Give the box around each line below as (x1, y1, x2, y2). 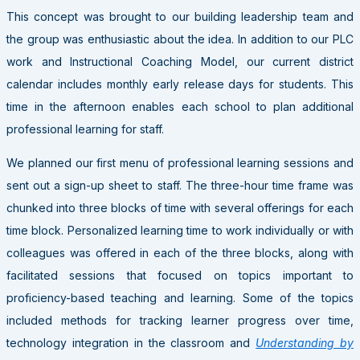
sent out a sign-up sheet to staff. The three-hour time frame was (6, 178, 354, 192)
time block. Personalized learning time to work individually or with (6, 223, 354, 237)
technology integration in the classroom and (6, 335, 256, 350)
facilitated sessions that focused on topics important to (6, 268, 354, 282)
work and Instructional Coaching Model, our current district (6, 54, 354, 68)
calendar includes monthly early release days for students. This (6, 76, 354, 91)
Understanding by (256, 335, 354, 350)
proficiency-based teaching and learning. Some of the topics (6, 290, 354, 305)
